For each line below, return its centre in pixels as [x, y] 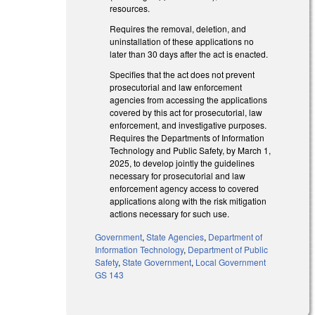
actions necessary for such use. [171, 213]
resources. [130, 8]
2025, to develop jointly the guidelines [182, 162]
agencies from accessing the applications [189, 99]
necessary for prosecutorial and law [178, 175]
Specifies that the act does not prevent [182, 74]
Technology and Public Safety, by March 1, [191, 150]
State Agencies [175, 236]
